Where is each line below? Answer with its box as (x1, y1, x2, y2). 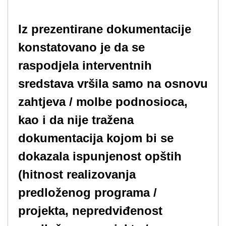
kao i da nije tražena (18, 113, 134, 127)
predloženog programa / (18, 186, 157, 199)
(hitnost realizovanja (18, 167, 136, 181)
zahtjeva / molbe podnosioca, (18, 95, 188, 108)
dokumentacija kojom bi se (18, 131, 174, 145)
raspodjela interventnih (18, 59, 152, 72)
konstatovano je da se (18, 40, 145, 54)
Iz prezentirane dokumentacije (18, 22, 191, 36)
